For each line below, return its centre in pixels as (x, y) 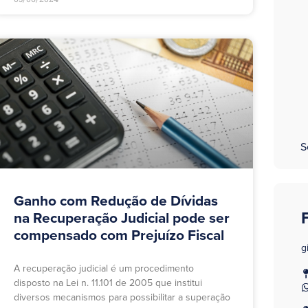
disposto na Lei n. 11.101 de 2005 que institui (108, 283)
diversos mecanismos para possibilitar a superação (122, 298)
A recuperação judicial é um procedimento (104, 269)
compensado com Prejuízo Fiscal (121, 236)
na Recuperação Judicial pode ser (122, 219)
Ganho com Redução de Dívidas (116, 201)
